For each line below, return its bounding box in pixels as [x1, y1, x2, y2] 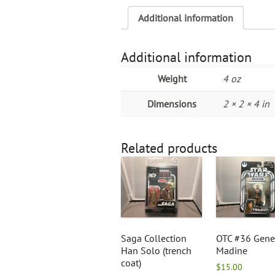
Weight [157, 72, 187, 85]
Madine [215, 244, 247, 257]
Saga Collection [121, 232, 187, 245]
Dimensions [147, 98, 196, 110]
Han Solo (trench [121, 244, 192, 257]
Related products [121, 139, 217, 157]
